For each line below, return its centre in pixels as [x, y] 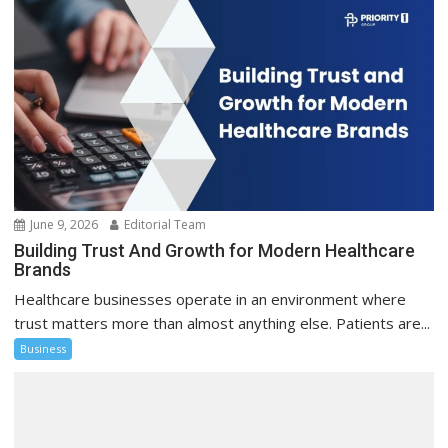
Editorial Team [164, 225]
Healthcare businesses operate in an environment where [210, 299]
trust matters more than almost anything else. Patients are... [222, 323]
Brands [43, 270]
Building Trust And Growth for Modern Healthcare [215, 251]
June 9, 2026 [63, 225]
